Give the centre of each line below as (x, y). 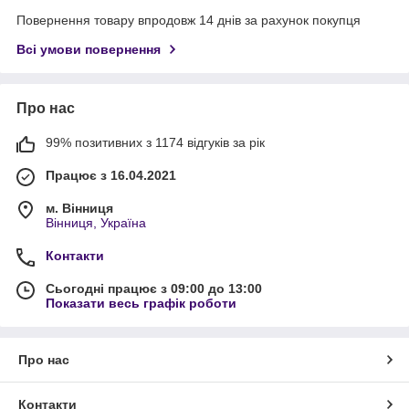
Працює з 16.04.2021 (111, 176)
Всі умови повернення (89, 50)
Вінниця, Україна (96, 223)
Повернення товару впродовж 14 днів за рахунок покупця (189, 21)
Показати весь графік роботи (141, 304)
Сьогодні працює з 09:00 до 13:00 (154, 289)
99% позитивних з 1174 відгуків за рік (155, 143)
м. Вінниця (79, 209)
